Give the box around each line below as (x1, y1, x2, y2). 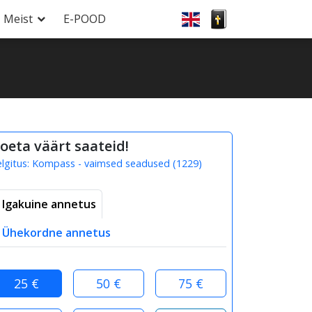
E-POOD (63, 11, 106, 26)
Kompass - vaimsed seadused (32, 157, 170, 170)
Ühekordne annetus (2, 225, 111, 240)
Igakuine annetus (2, 196, 96, 212)
